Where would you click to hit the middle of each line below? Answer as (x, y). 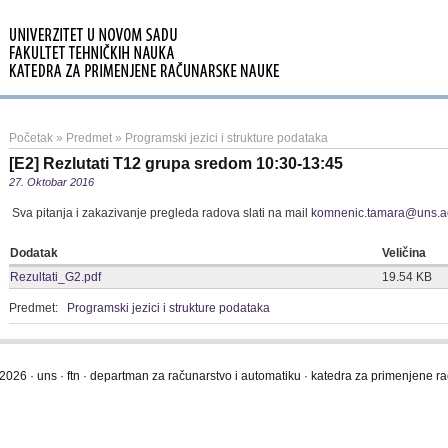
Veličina (404, 253)
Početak (31, 138)
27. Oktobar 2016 (51, 182)
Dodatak (34, 253)
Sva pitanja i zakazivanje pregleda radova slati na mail (160, 213)
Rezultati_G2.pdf (55, 277)
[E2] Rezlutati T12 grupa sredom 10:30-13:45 (176, 163)
